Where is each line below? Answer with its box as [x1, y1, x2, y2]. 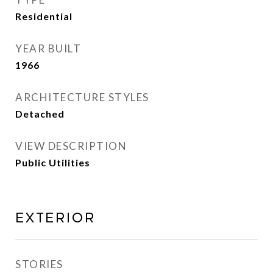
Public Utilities [15, 157, 90, 168]
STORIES [15, 258, 63, 271]
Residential [15, 10, 73, 22]
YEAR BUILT [15, 42, 81, 55]
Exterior [15, 211, 96, 225]
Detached [15, 108, 65, 119]
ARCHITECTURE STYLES [15, 91, 149, 104]
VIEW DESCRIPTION [15, 140, 127, 152]
